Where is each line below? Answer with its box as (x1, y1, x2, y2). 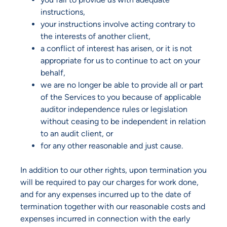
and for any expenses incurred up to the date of (20, 190, 191, 200)
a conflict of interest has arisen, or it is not (41, 44, 192, 54)
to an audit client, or (41, 129, 113, 139)
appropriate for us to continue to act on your (41, 56, 200, 66)
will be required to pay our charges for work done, (20, 177, 199, 187)
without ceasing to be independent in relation (41, 117, 206, 127)
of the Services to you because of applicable (41, 92, 201, 102)
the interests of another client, (41, 31, 150, 42)
